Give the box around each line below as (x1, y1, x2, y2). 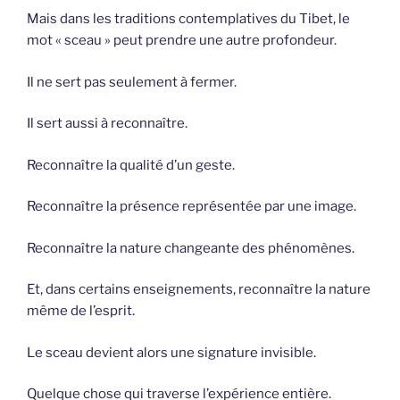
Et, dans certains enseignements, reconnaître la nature (27, 281, 371, 298)
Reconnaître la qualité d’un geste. (27, 156, 235, 173)
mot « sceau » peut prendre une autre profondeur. (27, 32, 337, 49)
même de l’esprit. (27, 303, 135, 320)
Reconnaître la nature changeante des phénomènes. (27, 239, 354, 256)
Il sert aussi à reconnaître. (27, 115, 187, 132)
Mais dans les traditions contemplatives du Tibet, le (27, 11, 350, 28)
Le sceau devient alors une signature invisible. (27, 344, 316, 361)
